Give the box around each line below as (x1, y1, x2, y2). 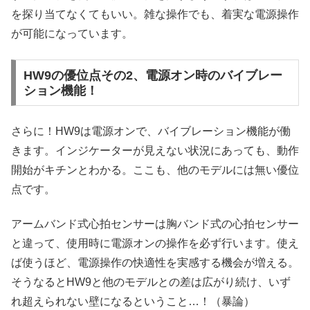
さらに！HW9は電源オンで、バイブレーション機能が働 (11, 125, 291, 138)
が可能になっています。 (11, 28, 133, 40)
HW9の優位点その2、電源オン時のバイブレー (23, 68, 282, 82)
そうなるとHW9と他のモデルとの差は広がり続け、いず (11, 276, 291, 289)
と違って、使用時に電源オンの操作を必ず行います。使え (11, 237, 299, 250)
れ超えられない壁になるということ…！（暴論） (11, 295, 255, 308)
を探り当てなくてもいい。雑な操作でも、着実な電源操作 (11, 8, 299, 21)
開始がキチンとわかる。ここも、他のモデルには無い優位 (11, 164, 299, 176)
